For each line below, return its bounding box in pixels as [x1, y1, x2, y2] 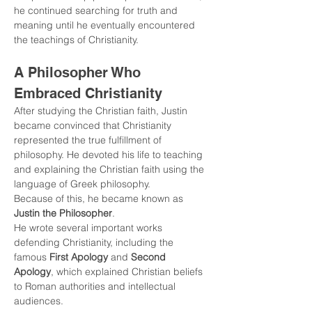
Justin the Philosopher [14, 207, 112, 219]
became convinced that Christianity [14, 119, 174, 132]
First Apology [49, 251, 108, 263]
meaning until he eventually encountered [14, 19, 198, 31]
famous [14, 251, 49, 263]
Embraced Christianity [14, 85, 162, 102]
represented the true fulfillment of [14, 134, 164, 146]
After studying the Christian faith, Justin [14, 104, 190, 117]
